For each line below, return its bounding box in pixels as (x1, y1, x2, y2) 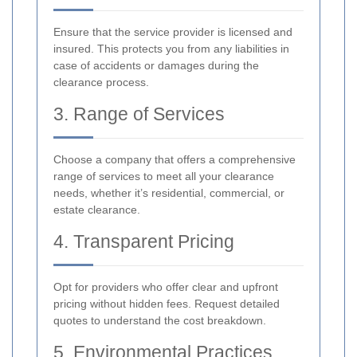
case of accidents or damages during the (53, 58, 259, 72)
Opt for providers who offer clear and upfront (53, 280, 278, 293)
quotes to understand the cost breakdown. (53, 313, 266, 327)
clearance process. (53, 75, 149, 88)
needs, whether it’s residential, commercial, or (53, 186, 284, 199)
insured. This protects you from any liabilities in (53, 41, 289, 55)
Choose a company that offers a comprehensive (53, 152, 296, 166)
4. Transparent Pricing (53, 230, 234, 252)
